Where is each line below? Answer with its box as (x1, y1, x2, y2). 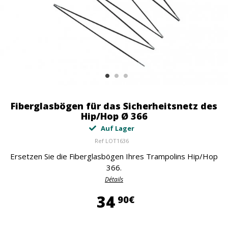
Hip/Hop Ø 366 (80, 110, 148, 122)
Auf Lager (99, 124, 134, 133)
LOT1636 (105, 137, 129, 145)
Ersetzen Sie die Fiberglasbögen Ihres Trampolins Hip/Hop (10, 151, 218, 161)
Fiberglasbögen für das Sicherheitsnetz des (11, 100, 217, 112)
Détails (105, 175, 123, 184)
